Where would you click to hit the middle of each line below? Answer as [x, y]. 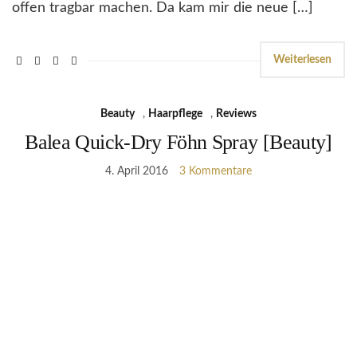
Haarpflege [175, 114]
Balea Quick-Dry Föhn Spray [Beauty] [178, 142]
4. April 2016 [137, 171]
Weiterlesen [302, 59]
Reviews [236, 114]
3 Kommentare [216, 171]
